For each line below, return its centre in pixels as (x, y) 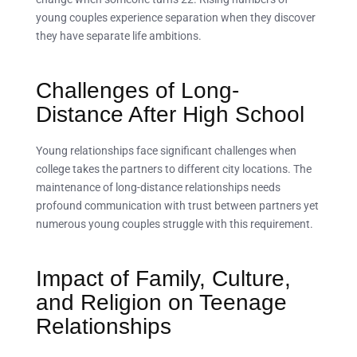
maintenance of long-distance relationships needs (158, 187)
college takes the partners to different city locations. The (174, 169)
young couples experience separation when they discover (176, 18)
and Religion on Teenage (161, 302)
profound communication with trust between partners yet (177, 205)
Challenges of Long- (137, 91)
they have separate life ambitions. (119, 36)
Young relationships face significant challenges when (166, 150)
